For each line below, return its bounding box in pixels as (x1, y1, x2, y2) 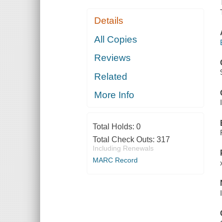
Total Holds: (92, 122, 136, 131)
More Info (94, 90, 135, 101)
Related (94, 71, 128, 82)
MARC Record (92, 156, 138, 165)
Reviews (94, 53, 131, 63)
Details (94, 15, 124, 26)
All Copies (94, 34, 138, 45)
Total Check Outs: (92, 135, 157, 144)
